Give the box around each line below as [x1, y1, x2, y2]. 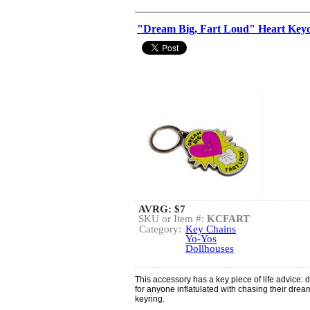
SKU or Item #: [138, 213, 207, 224]
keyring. [135, 294, 165, 304]
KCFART [207, 213, 250, 224]
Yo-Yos [185, 233, 217, 244]
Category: [139, 224, 181, 235]
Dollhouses [185, 243, 234, 254]
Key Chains [185, 224, 236, 235]
